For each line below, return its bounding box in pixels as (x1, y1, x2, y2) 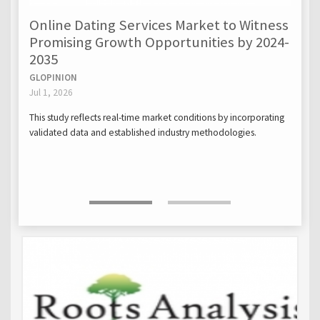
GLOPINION (29, 71, 78, 84)
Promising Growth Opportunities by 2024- (29, 32, 290, 51)
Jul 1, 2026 (29, 86, 74, 99)
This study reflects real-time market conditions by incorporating (29, 111, 285, 124)
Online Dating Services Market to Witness (29, 15, 289, 34)
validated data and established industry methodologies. (29, 126, 257, 139)
